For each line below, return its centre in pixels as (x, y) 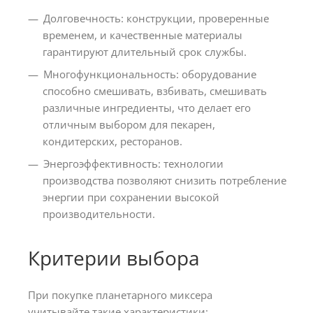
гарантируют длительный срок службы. (145, 51)
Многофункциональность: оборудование (150, 74)
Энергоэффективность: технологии (133, 163)
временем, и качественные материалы (143, 35)
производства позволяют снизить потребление (165, 180)
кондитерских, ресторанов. (112, 141)
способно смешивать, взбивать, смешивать (155, 90)
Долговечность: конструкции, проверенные (156, 18)
